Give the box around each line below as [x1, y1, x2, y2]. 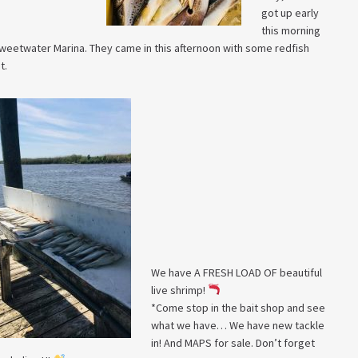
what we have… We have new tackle [151, 318, 324, 332]
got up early [261, 6, 319, 20]
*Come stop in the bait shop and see [151, 300, 325, 315]
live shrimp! [151, 283, 208, 297]
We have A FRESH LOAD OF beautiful [151, 265, 322, 280]
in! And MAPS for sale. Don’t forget [151, 336, 315, 350]
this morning [261, 23, 320, 38]
